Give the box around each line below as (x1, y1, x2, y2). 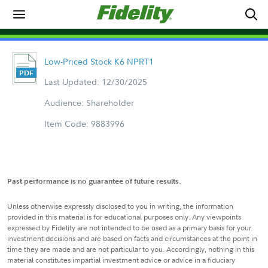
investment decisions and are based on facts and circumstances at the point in (7, 233, 257, 243)
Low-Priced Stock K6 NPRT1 (44, 56, 154, 67)
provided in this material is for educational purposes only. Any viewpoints (7, 212, 241, 222)
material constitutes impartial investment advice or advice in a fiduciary (7, 255, 235, 265)
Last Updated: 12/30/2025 (44, 76, 147, 87)
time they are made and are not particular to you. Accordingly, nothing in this (7, 244, 254, 254)
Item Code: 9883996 (44, 118, 124, 129)
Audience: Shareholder (44, 97, 134, 108)
